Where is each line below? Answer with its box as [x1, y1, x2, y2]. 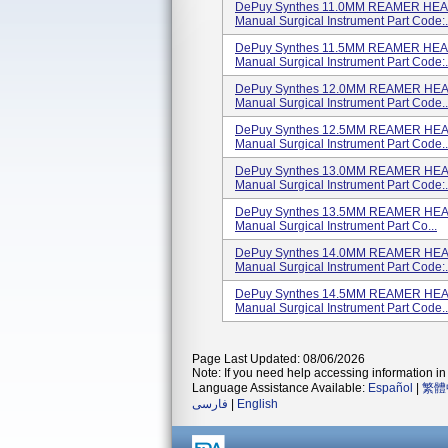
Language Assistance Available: [192, 381, 368, 395]
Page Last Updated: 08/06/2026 [192, 352, 365, 366]
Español [368, 381, 413, 395]
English [237, 397, 278, 411]
